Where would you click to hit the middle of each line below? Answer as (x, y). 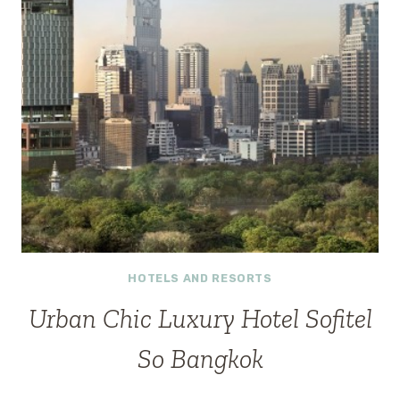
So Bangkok (200, 358)
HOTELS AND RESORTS (200, 279)
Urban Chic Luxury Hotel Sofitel (200, 318)
